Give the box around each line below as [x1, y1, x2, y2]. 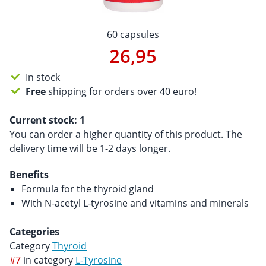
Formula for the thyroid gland [21, 182, 154, 195]
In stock [26, 71, 61, 84]
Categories [9, 225, 59, 238]
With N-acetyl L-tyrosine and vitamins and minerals [21, 197, 249, 210]
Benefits [9, 168, 49, 181]
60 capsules [107, 28, 159, 41]
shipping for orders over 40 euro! [46, 85, 197, 98]
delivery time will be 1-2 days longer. [9, 142, 170, 155]
